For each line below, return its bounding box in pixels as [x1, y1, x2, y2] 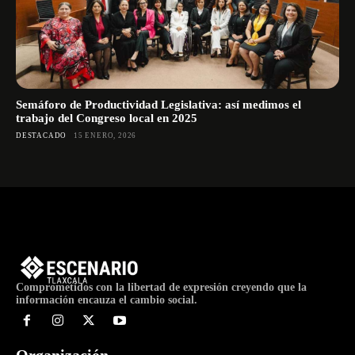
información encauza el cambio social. [16, 294, 197, 306]
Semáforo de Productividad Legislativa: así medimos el [16, 97, 301, 111]
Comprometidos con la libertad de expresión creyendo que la [16, 281, 307, 293]
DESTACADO [16, 131, 67, 139]
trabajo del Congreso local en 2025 [16, 111, 197, 124]
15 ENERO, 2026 [74, 131, 137, 139]
